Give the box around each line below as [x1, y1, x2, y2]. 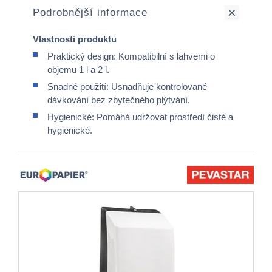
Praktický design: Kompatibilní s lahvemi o [47, 51, 215, 61]
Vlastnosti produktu [33, 34, 117, 44]
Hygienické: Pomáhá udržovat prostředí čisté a [47, 112, 233, 122]
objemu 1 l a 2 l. [47, 64, 109, 75]
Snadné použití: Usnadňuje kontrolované [47, 81, 207, 92]
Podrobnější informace [33, 7, 148, 18]
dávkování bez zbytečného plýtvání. [47, 95, 190, 105]
